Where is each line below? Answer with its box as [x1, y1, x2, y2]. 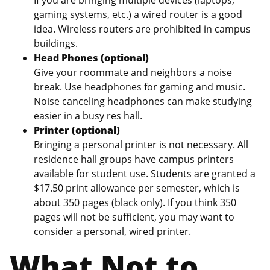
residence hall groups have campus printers [34, 152, 234, 166]
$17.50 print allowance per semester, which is [34, 181, 240, 195]
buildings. [34, 36, 78, 50]
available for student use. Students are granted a [34, 166, 256, 180]
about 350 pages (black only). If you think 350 [34, 195, 236, 209]
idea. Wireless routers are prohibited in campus [34, 22, 251, 36]
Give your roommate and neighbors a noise [34, 65, 232, 79]
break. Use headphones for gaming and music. [34, 80, 245, 93]
